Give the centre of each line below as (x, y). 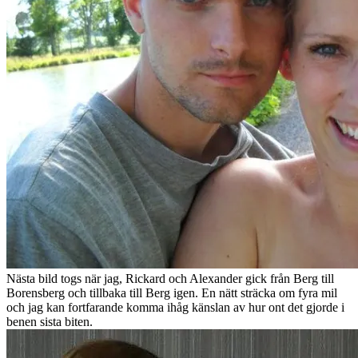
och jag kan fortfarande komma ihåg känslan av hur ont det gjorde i (175, 307)
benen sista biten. (53, 321)
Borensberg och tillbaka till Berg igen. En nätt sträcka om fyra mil (172, 292)
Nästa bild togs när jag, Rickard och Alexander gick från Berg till (170, 278)
